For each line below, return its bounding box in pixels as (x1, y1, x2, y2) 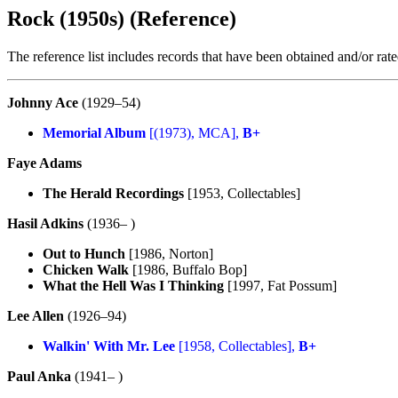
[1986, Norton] (125, 245, 213, 261)
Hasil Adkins (7, 215, 84, 231)
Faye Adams (7, 155, 82, 171)
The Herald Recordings (43, 185, 184, 201)
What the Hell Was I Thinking (43, 277, 224, 293)
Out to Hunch (43, 245, 125, 261)
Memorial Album (43, 124, 146, 140)
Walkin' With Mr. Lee (43, 338, 175, 354)
